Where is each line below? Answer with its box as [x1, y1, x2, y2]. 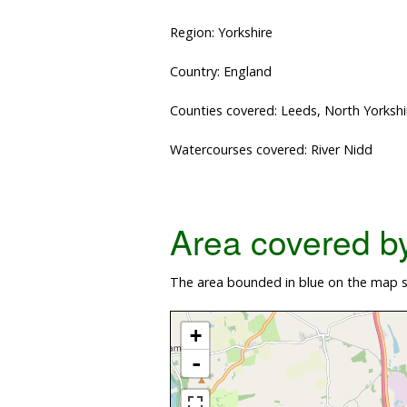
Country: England [170, 63, 272, 81]
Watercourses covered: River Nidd [170, 141, 372, 159]
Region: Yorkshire [170, 24, 273, 42]
